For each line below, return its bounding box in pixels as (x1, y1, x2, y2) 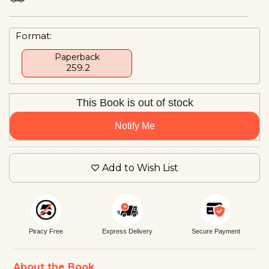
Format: (16, 29, 52, 41)
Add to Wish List (101, 162, 178, 174)
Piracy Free (28, 227, 63, 235)
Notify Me (114, 120, 155, 131)
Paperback (54, 51, 100, 62)
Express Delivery (101, 227, 153, 235)
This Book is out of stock (76, 96, 193, 109)
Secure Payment (192, 227, 241, 235)
